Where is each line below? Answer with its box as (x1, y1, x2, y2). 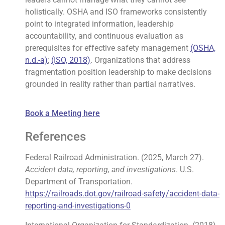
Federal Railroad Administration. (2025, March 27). (25, 153, 204, 163)
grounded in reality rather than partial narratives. (25, 79, 195, 89)
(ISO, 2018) (51, 55, 90, 65)
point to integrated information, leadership (25, 19, 174, 29)
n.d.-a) (25, 55, 48, 65)
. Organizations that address (90, 55, 190, 65)
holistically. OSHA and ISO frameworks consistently (25, 7, 207, 17)
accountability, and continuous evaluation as (25, 31, 183, 41)
